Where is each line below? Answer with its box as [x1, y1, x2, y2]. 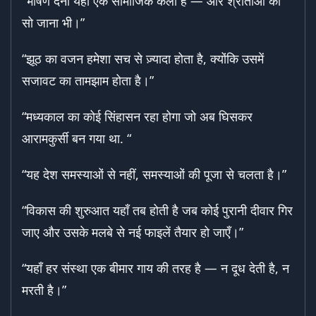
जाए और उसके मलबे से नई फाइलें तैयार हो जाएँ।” [22, 224, 243, 241]
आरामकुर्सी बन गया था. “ [22, 130, 131, 147]
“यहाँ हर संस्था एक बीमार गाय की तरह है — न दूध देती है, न [22, 260, 289, 277]
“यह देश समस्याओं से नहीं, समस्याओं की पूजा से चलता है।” [22, 166, 286, 183]
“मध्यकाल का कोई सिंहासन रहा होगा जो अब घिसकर [22, 108, 253, 126]
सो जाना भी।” [22, 14, 85, 32]
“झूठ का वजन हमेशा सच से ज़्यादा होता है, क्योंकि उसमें [22, 50, 264, 68]
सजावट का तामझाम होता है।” [22, 72, 154, 90]
